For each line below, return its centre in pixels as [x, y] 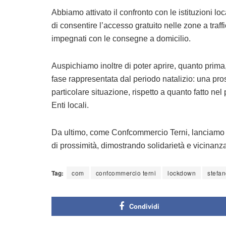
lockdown [182, 173]
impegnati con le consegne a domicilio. [121, 39]
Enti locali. [70, 105]
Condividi [144, 206]
